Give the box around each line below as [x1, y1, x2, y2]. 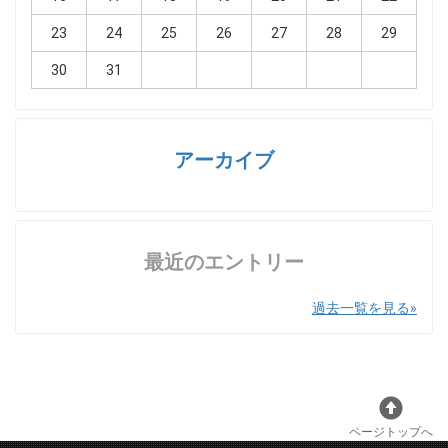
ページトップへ [349, 425, 433, 440]
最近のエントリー [144, 250, 304, 275]
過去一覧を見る [312, 300, 410, 317]
